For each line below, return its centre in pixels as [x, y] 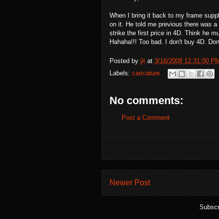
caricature [146, 73]
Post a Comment [146, 118]
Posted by [125, 61]
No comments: [146, 100]
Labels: [121, 73]
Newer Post [130, 182]
